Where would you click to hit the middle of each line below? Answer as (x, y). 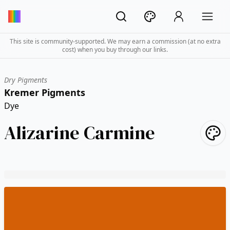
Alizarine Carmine (80, 133)
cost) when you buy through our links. (115, 50)
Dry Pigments (26, 80)
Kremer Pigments (45, 92)
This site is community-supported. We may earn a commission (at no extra (115, 41)
